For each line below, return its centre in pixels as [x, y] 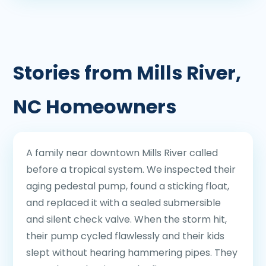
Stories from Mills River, [127, 73]
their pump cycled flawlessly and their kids [125, 236]
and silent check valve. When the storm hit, [126, 219]
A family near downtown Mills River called [122, 153]
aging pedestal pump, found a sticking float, [128, 186]
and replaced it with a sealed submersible [123, 203]
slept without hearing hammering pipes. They [132, 253]
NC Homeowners [95, 107]
